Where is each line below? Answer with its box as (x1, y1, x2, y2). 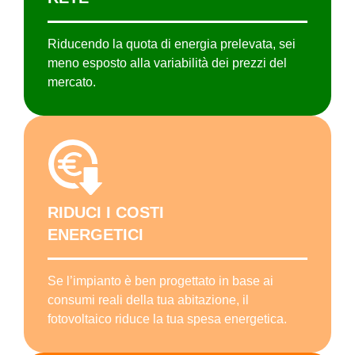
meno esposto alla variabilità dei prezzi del (48, 56, 287, 71)
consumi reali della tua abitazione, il (48, 293, 249, 307)
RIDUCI (48, 204, 101, 222)
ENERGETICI (48, 226, 143, 244)
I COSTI (101, 204, 164, 222)
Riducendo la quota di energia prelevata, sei (48, 37, 296, 52)
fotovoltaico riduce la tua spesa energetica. (48, 312, 287, 326)
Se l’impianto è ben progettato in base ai (48, 274, 273, 288)
